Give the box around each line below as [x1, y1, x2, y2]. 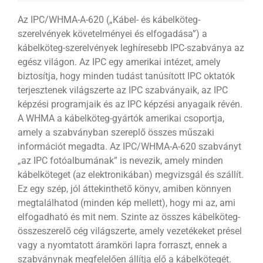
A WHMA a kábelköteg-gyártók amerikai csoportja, [17, 112, 224, 124]
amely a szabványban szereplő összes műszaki [17, 126, 214, 138]
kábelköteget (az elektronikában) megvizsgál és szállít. [17, 168, 244, 180]
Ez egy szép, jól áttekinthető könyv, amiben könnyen [17, 183, 231, 194]
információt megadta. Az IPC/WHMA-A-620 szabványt [17, 140, 241, 152]
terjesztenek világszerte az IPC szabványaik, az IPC [17, 84, 228, 96]
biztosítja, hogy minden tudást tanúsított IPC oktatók [17, 70, 235, 82]
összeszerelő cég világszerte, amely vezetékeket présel [17, 225, 242, 237]
